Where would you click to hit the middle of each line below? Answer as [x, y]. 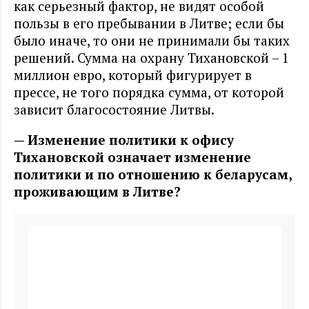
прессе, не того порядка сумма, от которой [149, 92]
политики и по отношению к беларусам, [153, 174]
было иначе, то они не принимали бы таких [152, 40]
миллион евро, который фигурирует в [133, 74]
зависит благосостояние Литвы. [114, 109]
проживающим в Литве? [97, 191]
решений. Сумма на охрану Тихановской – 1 [151, 57]
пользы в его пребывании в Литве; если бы [149, 23]
